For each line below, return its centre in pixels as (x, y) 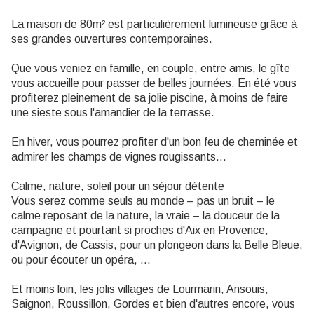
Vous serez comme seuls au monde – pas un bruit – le (143, 201)
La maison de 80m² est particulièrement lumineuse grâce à (154, 24)
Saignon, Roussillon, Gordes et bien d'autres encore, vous (153, 304)
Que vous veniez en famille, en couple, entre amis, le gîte (151, 68)
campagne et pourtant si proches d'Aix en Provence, (140, 230)
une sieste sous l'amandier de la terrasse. (113, 112)
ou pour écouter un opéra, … (81, 260)
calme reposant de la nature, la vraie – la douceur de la (145, 216)
